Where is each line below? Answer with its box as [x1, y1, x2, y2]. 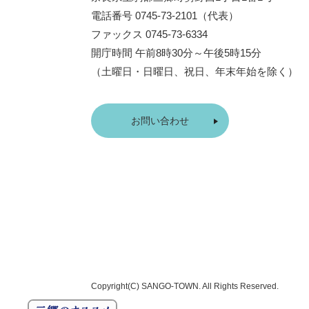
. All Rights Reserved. [199, 281, 279, 291]
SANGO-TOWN [141, 281, 199, 291]
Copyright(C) [91, 281, 141, 291]
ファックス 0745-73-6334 [91, 28, 208, 40]
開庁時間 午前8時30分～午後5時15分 [91, 47, 261, 59]
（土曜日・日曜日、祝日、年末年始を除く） [91, 66, 298, 77]
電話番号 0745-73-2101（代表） [91, 10, 239, 21]
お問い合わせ [130, 115, 189, 126]
